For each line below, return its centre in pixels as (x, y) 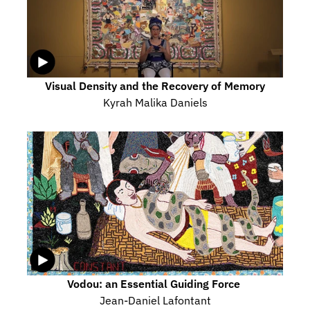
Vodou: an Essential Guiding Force (155, 283)
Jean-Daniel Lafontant (155, 300)
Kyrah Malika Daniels (155, 102)
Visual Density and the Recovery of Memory (155, 86)
